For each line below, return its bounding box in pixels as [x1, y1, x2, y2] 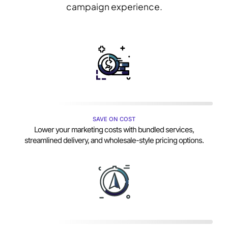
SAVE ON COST [93, 116, 135, 123]
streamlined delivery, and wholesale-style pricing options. [24, 135, 204, 146]
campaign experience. [66, 1, 162, 13]
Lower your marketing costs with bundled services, [34, 125, 194, 135]
